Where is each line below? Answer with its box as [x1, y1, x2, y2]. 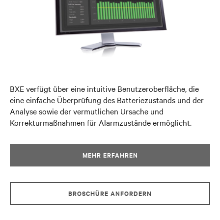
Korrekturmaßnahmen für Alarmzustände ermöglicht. [10, 117, 192, 128]
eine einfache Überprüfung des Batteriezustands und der [10, 94, 204, 105]
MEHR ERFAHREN [82, 150, 138, 160]
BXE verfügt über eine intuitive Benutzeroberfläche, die [10, 83, 199, 94]
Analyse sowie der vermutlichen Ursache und [10, 106, 164, 116]
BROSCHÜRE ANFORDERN [68, 189, 152, 198]
